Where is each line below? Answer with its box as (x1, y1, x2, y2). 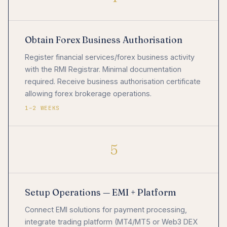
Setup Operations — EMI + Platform (25, 186, 176, 198)
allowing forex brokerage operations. (25, 89, 152, 98)
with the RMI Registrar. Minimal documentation (25, 64, 181, 73)
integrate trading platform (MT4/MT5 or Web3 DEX (25, 217, 198, 226)
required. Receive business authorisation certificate (25, 77, 201, 86)
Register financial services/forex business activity (25, 52, 195, 61)
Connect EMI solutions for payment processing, (25, 205, 187, 214)
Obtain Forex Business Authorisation (25, 34, 182, 45)
